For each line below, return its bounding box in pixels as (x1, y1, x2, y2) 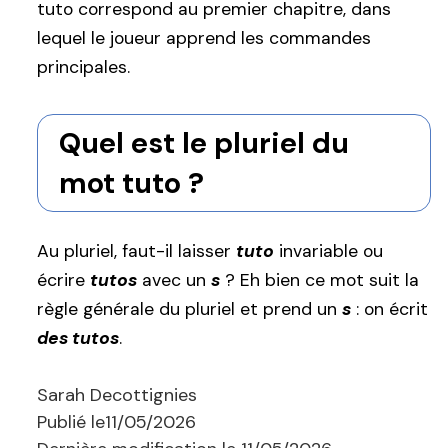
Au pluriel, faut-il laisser (37, 239, 236, 262)
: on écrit (351, 297, 428, 320)
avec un (137, 268, 211, 291)
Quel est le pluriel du (58, 124, 349, 163)
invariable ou (274, 239, 383, 262)
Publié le (37, 409, 105, 434)
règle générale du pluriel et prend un (37, 297, 342, 320)
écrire (37, 268, 90, 291)
